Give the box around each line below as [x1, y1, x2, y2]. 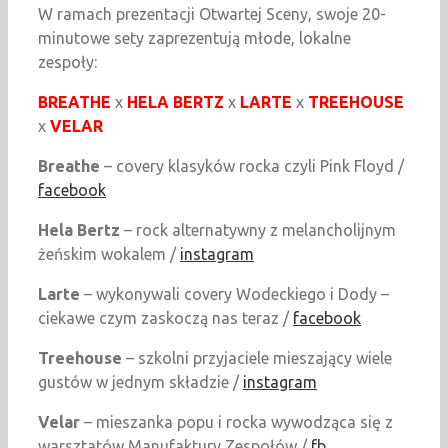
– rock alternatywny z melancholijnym [120, 221, 396, 240]
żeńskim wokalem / [38, 245, 180, 264]
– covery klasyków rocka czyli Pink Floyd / [100, 157, 404, 176]
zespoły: [38, 53, 97, 72]
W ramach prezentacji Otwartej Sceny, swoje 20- [38, 5, 386, 24]
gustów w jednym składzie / [38, 373, 243, 392]
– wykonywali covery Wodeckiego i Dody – [80, 285, 389, 304]
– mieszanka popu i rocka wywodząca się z [80, 413, 393, 432]
